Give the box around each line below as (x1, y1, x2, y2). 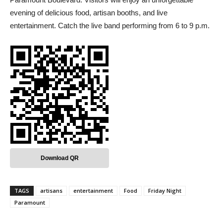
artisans (40, 187, 62, 195)
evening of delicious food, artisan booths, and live (10, 8, 167, 17)
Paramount (14, 199, 45, 207)
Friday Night (148, 187, 181, 195)
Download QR (40, 155, 79, 162)
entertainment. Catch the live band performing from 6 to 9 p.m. (10, 21, 210, 30)
